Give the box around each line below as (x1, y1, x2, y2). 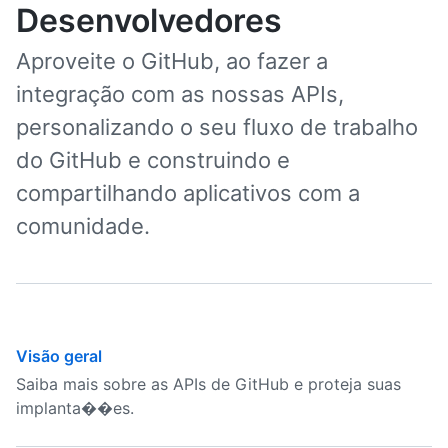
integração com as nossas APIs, (16, 81, 344, 107)
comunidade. (16, 213, 150, 239)
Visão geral (16, 346, 102, 366)
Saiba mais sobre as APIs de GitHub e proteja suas (16, 374, 401, 394)
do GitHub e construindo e (16, 147, 290, 173)
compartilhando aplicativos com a (16, 180, 360, 206)
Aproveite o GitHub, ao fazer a (16, 48, 328, 74)
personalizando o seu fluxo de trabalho (16, 114, 418, 140)
